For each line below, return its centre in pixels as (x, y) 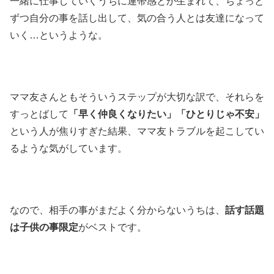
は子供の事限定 (44, 227)
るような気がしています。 (68, 149)
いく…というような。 (59, 35)
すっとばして (39, 114)
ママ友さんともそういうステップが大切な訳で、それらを (137, 97)
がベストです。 (113, 227)
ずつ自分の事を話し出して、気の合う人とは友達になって (137, 18)
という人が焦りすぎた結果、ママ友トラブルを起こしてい (137, 131)
